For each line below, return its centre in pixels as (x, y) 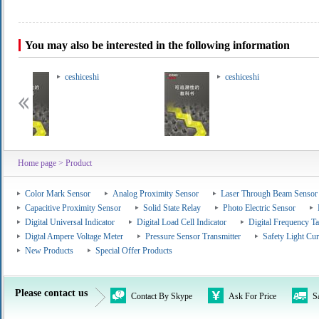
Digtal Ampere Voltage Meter (74, 236)
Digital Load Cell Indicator (182, 222)
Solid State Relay (172, 208)
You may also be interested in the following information (157, 45)
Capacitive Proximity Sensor (73, 208)
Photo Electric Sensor (259, 208)
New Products (49, 251)
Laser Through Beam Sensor (269, 194)
